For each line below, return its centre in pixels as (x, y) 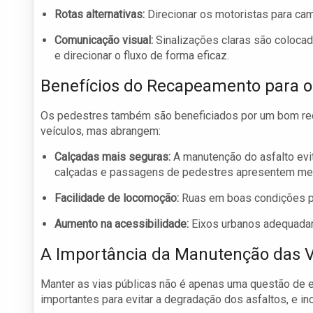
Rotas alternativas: (100, 15)
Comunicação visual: (104, 41)
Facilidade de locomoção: (117, 198)
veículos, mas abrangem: (101, 131)
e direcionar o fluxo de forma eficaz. (142, 56)
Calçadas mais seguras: (112, 157)
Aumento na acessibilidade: (122, 224)
